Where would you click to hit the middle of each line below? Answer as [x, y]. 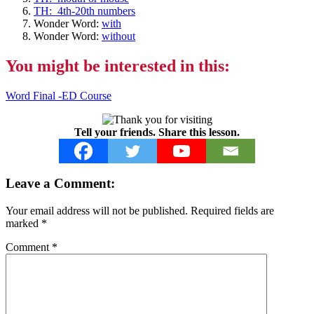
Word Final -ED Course [59, 95]
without [118, 36]
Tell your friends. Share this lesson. [157, 132]
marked [23, 223]
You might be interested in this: [118, 66]
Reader [31, 171]
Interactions [48, 190]
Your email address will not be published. [97, 211]
